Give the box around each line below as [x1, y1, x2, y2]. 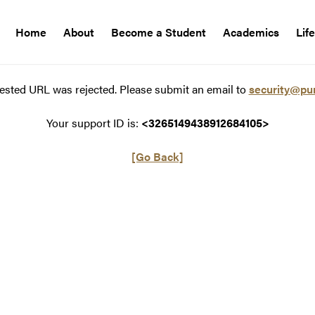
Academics [222, 23, 279, 40]
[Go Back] [131, 148, 184, 165]
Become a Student [110, 23, 206, 40]
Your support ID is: [46, 115, 141, 131]
